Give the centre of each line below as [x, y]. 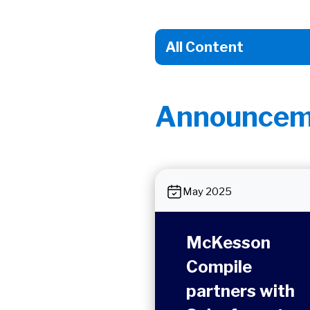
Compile [219, 267]
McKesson [228, 243]
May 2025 [207, 192]
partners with [240, 291]
